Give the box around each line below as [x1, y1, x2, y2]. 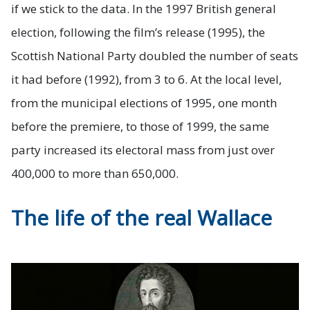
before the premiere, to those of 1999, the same [11, 118, 269, 134]
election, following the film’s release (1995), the [11, 24, 265, 40]
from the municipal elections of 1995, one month [11, 94, 277, 111]
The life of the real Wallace [11, 203, 272, 232]
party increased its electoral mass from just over [11, 141, 275, 158]
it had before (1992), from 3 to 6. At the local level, [11, 71, 282, 87]
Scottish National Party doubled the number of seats [11, 47, 298, 64]
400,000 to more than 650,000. [11, 165, 179, 181]
